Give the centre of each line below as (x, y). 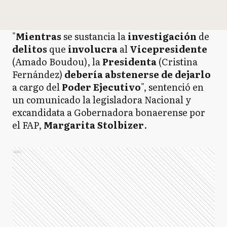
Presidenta (130, 62)
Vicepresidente (168, 49)
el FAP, (28, 125)
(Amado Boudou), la (57, 62)
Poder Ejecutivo (101, 87)
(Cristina (178, 62)
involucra (94, 49)
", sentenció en (172, 87)
